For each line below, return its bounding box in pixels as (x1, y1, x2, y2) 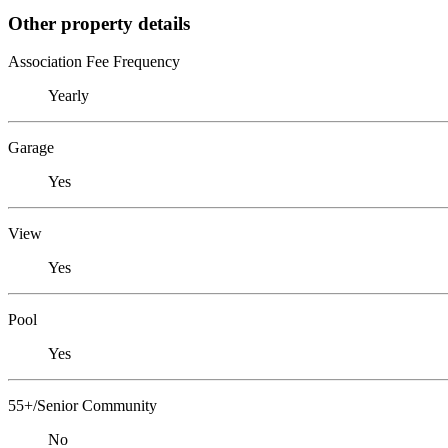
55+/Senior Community (8, 397, 157, 415)
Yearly (48, 87, 89, 105)
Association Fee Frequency (8, 53, 180, 71)
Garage (8, 139, 54, 157)
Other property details (8, 12, 190, 34)
